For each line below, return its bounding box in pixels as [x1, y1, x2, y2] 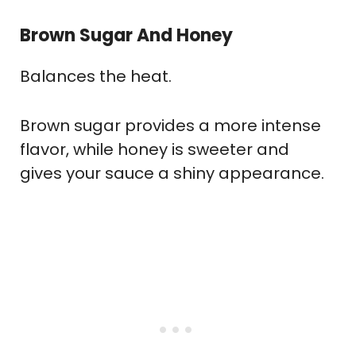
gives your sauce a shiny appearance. [20, 161, 324, 184]
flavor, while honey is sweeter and [20, 137, 289, 161]
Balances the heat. [20, 64, 172, 87]
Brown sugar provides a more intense [20, 114, 321, 137]
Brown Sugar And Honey [20, 22, 233, 48]
